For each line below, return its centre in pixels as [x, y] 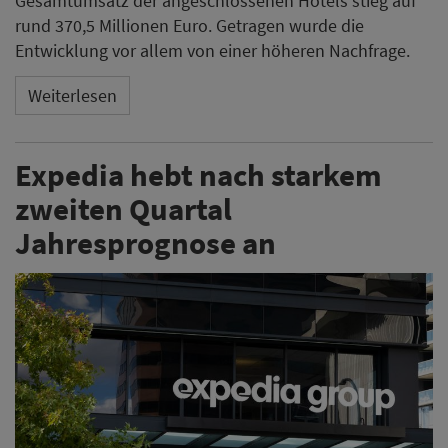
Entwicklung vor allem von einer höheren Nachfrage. [212, 51]
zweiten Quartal [123, 209]
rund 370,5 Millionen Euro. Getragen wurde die [189, 26]
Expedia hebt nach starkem [198, 175]
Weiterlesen [72, 95]
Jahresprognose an [145, 243]
